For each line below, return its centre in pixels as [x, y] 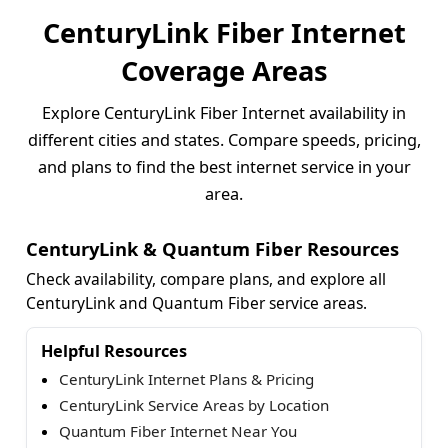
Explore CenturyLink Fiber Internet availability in [224, 112]
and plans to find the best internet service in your [224, 166]
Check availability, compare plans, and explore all [206, 278]
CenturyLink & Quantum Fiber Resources [212, 248]
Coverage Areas [224, 70]
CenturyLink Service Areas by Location [194, 404]
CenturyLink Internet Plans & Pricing [186, 378]
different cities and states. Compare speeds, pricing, [224, 139]
